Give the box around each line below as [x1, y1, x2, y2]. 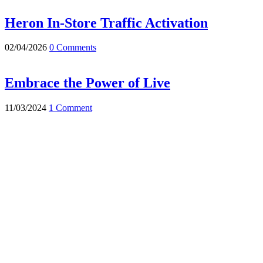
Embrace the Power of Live [5, 75, 170, 91]
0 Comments [49, 42, 96, 53]
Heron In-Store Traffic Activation [5, 15, 208, 31]
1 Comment [49, 103, 92, 113]
